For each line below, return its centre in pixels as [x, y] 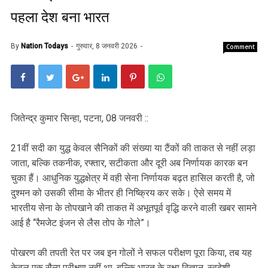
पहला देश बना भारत [60, 18]
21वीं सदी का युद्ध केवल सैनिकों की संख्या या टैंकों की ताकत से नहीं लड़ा [133, 148]
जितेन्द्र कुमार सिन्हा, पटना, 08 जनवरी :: [80, 118]
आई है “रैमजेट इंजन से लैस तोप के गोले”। [81, 223]
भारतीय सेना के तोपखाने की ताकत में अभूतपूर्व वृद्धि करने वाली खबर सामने [134, 208]
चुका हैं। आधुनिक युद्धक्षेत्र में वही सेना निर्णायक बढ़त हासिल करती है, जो [133, 178]
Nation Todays [45, 46]
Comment [240, 47]
